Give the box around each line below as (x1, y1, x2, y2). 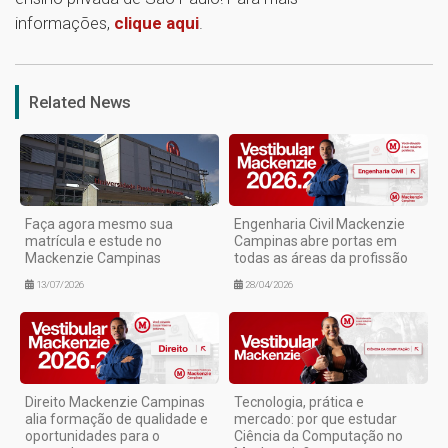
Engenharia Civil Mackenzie (234, 216, 405, 233)
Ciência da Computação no (234, 428, 403, 445)
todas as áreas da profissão (234, 250, 410, 267)
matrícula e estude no (25, 233, 162, 250)
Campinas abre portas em (234, 233, 397, 250)
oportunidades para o (25, 428, 160, 445)
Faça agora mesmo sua (25, 216, 173, 233)
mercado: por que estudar (234, 411, 397, 428)
